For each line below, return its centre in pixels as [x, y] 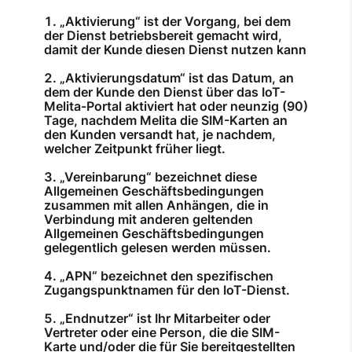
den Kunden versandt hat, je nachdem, [160, 135]
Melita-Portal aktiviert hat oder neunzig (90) [176, 106]
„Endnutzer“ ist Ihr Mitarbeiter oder [165, 319]
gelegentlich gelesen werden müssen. [158, 248]
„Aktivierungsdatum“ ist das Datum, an [177, 78]
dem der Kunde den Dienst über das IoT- [165, 92]
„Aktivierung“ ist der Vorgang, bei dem [175, 22]
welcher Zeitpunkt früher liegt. [135, 149]
